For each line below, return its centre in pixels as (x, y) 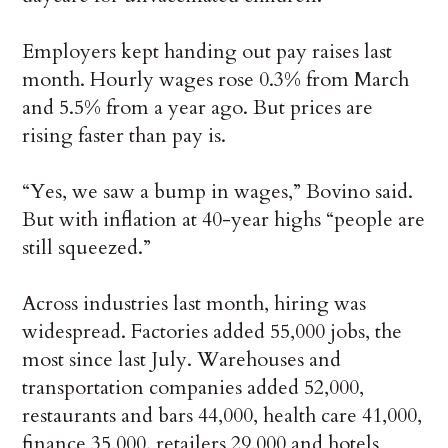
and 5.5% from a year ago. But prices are (198, 108)
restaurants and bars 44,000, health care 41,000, (222, 416)
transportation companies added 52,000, (193, 388)
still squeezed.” (87, 248)
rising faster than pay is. (124, 136)
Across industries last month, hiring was (194, 304)
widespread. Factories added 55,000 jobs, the (212, 332)
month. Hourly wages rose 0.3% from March (216, 80)
